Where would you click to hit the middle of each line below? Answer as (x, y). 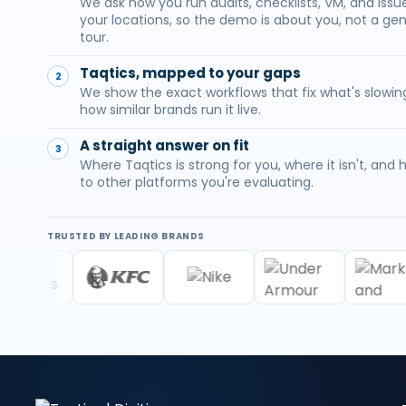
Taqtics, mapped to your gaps (190, 73)
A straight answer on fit (164, 145)
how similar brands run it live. (170, 110)
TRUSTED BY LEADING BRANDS (126, 236)
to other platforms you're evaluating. (197, 182)
